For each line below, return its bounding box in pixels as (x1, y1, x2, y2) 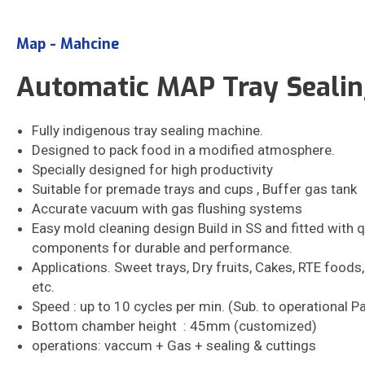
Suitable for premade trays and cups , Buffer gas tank (32, 181, 357, 197)
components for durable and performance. (32, 240, 299, 256)
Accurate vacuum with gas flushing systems (32, 200, 302, 217)
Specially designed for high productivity (32, 161, 276, 178)
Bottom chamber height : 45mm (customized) (32, 318, 317, 334)
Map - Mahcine (16, 34, 119, 54)
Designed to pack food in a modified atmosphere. (32, 142, 335, 158)
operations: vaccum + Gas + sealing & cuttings (32, 337, 319, 354)
